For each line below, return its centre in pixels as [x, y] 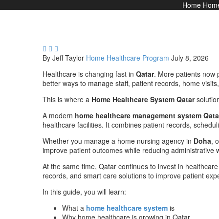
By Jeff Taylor [63, 58]
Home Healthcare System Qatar [143, 99]
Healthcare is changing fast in [89, 74]
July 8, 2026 [190, 58]
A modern [59, 116]
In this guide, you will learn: [84, 192]
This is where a [67, 99]
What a [74, 208]
